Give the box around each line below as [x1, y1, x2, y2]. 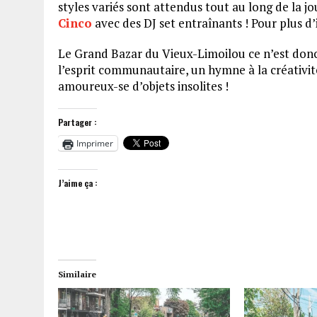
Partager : [58, 116, 97, 129]
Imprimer [76, 137, 113, 150]
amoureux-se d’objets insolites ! [58, 78, 229, 95]
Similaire [58, 269, 96, 280]
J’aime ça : [58, 177, 98, 190]
